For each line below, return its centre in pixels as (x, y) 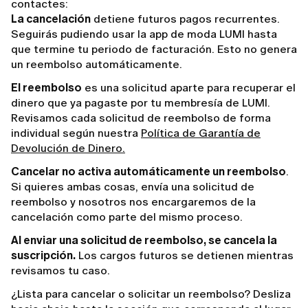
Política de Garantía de (201, 133)
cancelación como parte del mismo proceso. (127, 217)
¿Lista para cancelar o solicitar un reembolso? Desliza (151, 294)
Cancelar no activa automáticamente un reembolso (148, 172)
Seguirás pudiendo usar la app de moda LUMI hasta (144, 34)
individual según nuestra (76, 133)
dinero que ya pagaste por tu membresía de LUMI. (141, 103)
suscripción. (43, 255)
